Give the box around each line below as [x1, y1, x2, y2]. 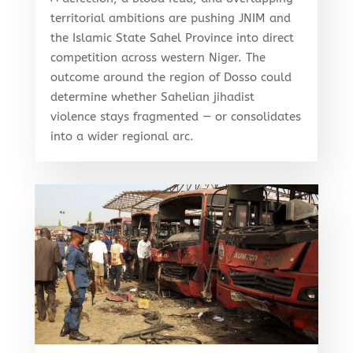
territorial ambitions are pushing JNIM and [50, 11, 291, 26]
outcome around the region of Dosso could [50, 70, 292, 85]
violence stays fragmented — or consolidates [50, 110, 301, 124]
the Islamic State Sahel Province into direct [50, 31, 294, 46]
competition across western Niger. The [50, 50, 266, 65]
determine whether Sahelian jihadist [50, 90, 255, 105]
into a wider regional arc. [50, 129, 194, 144]
